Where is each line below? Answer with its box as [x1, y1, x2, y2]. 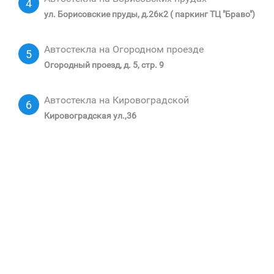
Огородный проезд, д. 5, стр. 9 [44, 60, 164, 70]
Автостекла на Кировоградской [44, 94, 189, 106]
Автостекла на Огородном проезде [44, 43, 204, 55]
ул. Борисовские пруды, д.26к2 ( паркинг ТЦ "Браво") [44, 9, 255, 19]
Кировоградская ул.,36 [44, 111, 136, 120]
